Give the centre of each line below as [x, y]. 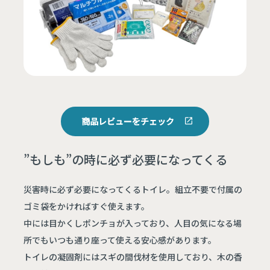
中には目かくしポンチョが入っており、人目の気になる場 [133, 223]
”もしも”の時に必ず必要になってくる [126, 159]
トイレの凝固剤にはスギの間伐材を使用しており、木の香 [133, 256]
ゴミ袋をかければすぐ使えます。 [87, 206]
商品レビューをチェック [127, 121]
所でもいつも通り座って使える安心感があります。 [120, 240]
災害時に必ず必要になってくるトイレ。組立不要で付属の [133, 189]
